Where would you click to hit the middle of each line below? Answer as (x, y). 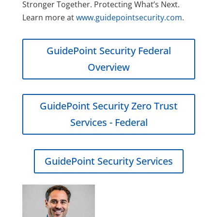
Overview (109, 67)
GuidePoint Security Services (109, 161)
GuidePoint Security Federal (109, 50)
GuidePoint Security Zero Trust (109, 106)
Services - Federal (109, 122)
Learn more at (49, 17)
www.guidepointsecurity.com (129, 17)
